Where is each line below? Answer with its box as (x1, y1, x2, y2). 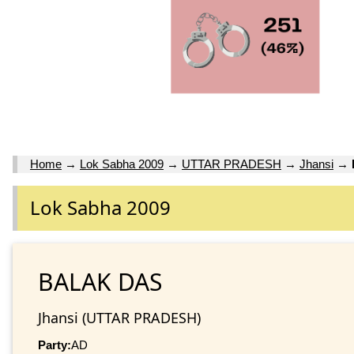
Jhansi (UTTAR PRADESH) (38, 307, 201, 327)
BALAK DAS (38, 265, 162, 298)
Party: (38, 337, 71, 352)
